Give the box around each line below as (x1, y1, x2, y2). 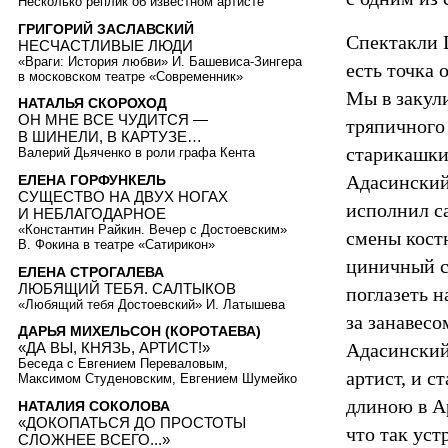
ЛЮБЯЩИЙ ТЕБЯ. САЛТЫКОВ (18, 279, 236, 297)
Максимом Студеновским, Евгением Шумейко (18, 371, 297, 387)
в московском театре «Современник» (18, 68, 243, 84)
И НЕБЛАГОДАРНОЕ (18, 205, 166, 223)
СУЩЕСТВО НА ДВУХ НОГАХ (18, 188, 228, 206)
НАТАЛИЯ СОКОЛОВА (18, 397, 170, 414)
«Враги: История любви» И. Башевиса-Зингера (18, 53, 302, 69)
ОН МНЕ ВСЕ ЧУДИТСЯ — (18, 111, 208, 129)
